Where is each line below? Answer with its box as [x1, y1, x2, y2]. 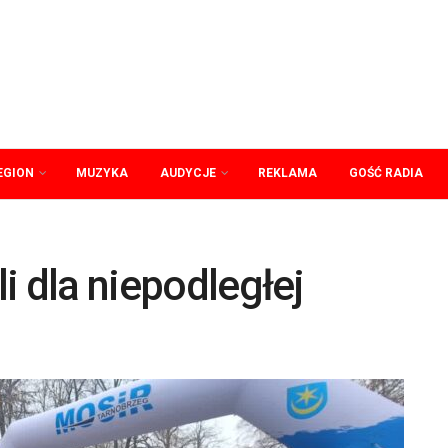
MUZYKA [76, 166, 128, 180]
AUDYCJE [160, 166, 216, 180]
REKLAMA [258, 166, 317, 180]
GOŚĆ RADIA [349, 166, 423, 180]
